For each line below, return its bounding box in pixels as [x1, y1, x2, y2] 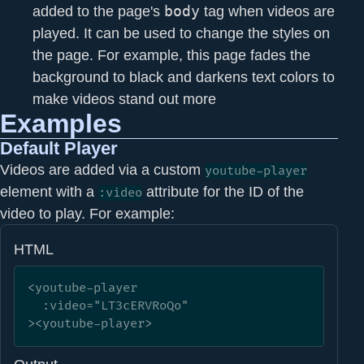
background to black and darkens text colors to [32, 67, 335, 85]
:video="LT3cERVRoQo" [28, 298, 42, 314]
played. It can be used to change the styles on [32, 24, 330, 41]
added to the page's [32, 2, 164, 19]
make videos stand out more [32, 89, 216, 107]
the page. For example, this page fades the [32, 45, 310, 63]
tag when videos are [200, 2, 335, 19]
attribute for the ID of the [142, 182, 304, 200]
